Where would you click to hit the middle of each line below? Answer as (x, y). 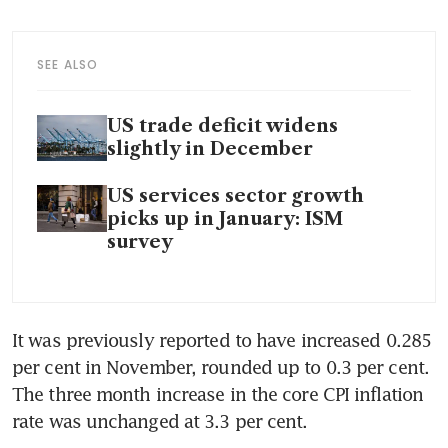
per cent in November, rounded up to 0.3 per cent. (220, 367)
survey (140, 242)
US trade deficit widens (222, 125)
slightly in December (210, 148)
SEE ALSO (68, 64)
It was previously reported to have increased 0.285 (222, 340)
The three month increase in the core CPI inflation (218, 394)
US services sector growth (235, 196)
